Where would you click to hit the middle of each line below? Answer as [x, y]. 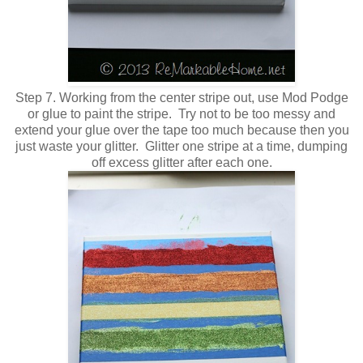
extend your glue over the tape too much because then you [181, 130]
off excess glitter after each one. [181, 163]
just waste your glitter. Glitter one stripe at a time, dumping [181, 147]
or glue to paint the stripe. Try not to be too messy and [181, 114]
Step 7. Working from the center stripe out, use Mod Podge [181, 98]
